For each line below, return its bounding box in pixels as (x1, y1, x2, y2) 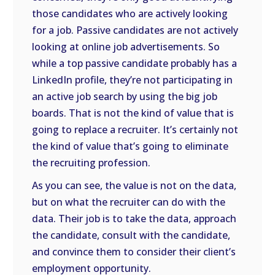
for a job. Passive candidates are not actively (32, 23, 239, 37)
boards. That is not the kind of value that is (32, 106, 234, 120)
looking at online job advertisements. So (32, 40, 220, 53)
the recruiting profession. (32, 156, 151, 169)
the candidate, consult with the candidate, (32, 228, 231, 242)
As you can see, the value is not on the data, (32, 179, 237, 192)
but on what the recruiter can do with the (32, 195, 226, 209)
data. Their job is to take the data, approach (32, 212, 237, 225)
